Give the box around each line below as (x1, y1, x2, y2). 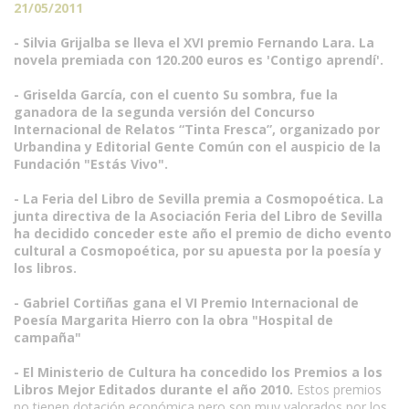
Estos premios (293, 381, 382, 398)
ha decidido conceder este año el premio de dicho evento (14, 225, 392, 242)
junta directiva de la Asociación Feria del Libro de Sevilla (14, 207, 383, 225)
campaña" (14, 329, 81, 346)
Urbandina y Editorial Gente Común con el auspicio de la (14, 138, 381, 155)
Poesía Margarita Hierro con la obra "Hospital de (14, 311, 333, 329)
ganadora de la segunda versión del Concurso (14, 103, 315, 121)
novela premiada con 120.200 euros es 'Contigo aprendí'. (14, 51, 383, 68)
